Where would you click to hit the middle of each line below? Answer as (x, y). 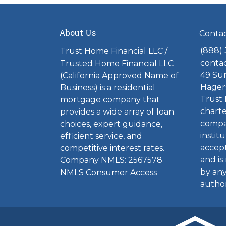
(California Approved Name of (119, 75)
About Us (77, 33)
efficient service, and (101, 136)
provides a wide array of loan (117, 112)
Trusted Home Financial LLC (117, 63)
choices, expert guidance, (111, 124)
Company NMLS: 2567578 (111, 160)
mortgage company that (110, 100)
